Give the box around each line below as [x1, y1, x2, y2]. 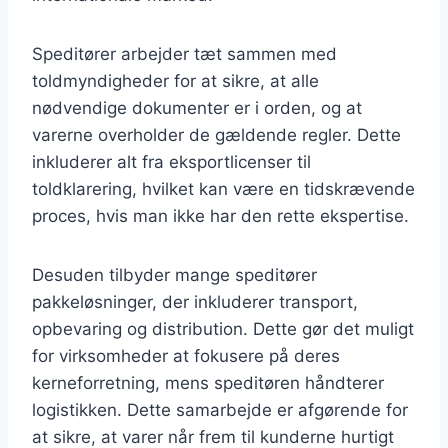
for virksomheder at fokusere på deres [32, 345, 340, 366]
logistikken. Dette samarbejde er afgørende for [32, 399, 408, 420]
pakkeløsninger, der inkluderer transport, [32, 291, 358, 312]
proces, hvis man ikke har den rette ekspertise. [32, 205, 409, 226]
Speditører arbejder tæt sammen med [32, 43, 337, 64]
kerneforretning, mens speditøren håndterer [32, 372, 384, 393]
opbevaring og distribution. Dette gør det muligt [32, 318, 414, 339]
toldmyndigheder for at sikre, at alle [32, 70, 319, 91]
